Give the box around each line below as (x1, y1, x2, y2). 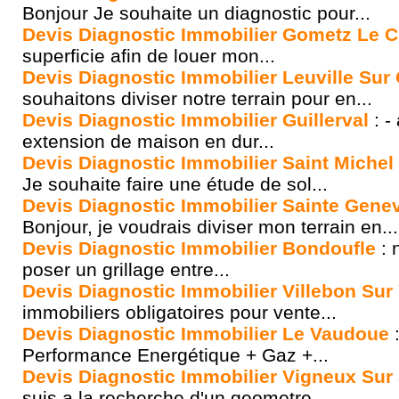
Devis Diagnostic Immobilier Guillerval (22, 110, 369, 130)
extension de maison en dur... (22, 131, 274, 151)
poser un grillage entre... (22, 259, 230, 280)
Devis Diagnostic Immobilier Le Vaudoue (22, 323, 389, 344)
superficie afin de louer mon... (22, 45, 275, 66)
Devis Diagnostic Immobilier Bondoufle (22, 238, 376, 258)
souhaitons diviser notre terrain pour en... (22, 88, 372, 109)
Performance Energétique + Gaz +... (22, 345, 329, 365)
